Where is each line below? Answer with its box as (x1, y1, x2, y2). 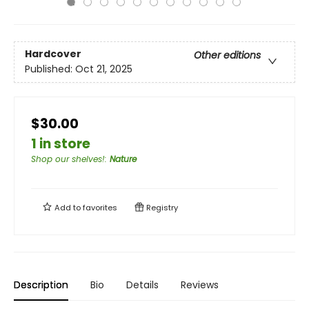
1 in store (31, 134, 90, 153)
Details (126, 278, 159, 292)
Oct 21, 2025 (75, 62, 132, 77)
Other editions (194, 48, 261, 63)
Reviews (181, 278, 219, 292)
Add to (52, 202, 83, 213)
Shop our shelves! (31, 153, 105, 165)
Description (14, 278, 68, 292)
